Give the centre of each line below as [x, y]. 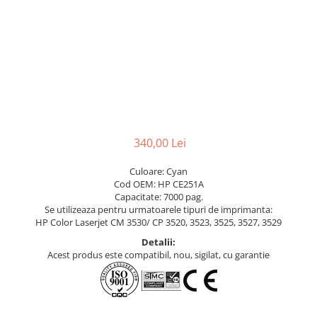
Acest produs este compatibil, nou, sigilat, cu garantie [158, 255]
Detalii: [158, 242]
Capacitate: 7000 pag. [158, 197]
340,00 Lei [160, 143]
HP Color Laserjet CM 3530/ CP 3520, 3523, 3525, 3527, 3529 [158, 222]
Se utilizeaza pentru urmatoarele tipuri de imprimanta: [158, 209]
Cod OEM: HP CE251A [158, 184]
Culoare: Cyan [158, 171]
